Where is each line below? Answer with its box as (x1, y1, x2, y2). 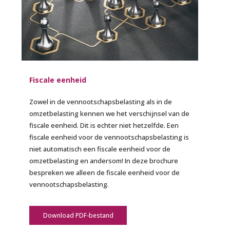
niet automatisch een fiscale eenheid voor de (29, 144, 171, 154)
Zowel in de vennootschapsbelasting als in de (29, 97, 172, 107)
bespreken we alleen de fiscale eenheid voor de (29, 168, 180, 178)
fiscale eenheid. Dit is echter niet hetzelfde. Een (29, 121, 179, 130)
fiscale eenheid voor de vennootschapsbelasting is (29, 132, 189, 142)
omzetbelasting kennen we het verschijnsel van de (29, 109, 190, 119)
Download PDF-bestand (43, 211, 113, 220)
